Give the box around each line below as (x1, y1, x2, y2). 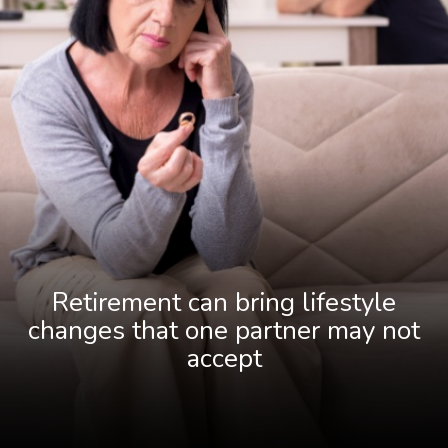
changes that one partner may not (28, 313, 420, 349)
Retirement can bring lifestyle (52, 285, 396, 321)
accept (186, 341, 262, 377)
